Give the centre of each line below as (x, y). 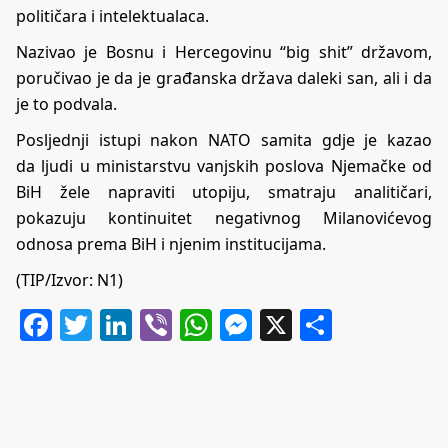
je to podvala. (66, 103)
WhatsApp (289, 324)
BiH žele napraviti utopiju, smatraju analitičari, (224, 191)
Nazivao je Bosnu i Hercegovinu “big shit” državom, (224, 51)
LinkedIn (197, 324)
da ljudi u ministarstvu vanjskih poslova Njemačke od (224, 165)
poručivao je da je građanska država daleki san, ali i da (224, 77)
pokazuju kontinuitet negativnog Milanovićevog (224, 217)
